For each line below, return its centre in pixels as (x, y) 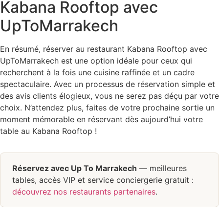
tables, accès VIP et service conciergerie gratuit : (103, 180)
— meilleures (162, 168)
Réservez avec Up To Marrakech (75, 168)
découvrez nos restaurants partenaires (84, 192)
